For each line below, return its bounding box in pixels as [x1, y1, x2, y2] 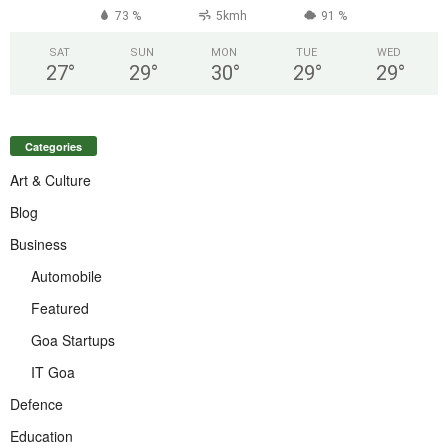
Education [10, 425, 73, 446]
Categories [25, 138, 82, 154]
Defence [10, 393, 63, 414]
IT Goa [31, 361, 75, 382]
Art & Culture [10, 169, 91, 190]
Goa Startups [31, 329, 115, 350]
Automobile [31, 265, 102, 286]
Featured [31, 297, 89, 318]
